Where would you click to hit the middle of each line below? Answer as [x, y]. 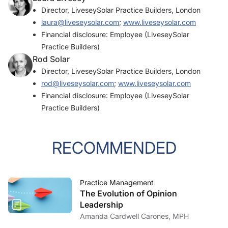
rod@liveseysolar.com [78, 83]
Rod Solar [51, 59]
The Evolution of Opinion [129, 193]
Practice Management [117, 182]
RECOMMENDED [114, 148]
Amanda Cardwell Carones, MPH [134, 216]
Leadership [102, 205]
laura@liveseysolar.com [80, 22]
